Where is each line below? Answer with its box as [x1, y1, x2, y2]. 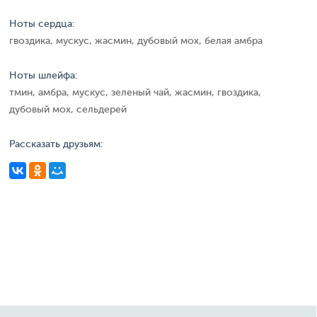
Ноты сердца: [9, 18, 74, 29]
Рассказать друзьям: [9, 139, 103, 149]
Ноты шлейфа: [9, 70, 77, 81]
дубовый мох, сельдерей [9, 104, 127, 115]
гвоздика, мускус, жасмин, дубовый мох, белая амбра [9, 35, 263, 46]
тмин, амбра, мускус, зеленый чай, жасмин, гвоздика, [9, 87, 261, 98]
